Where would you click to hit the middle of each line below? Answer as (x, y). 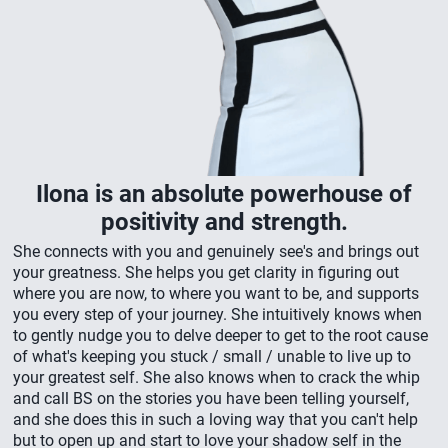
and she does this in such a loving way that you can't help (215, 420)
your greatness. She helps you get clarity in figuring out (206, 273)
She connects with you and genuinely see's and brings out (216, 252)
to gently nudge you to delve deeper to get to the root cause (220, 336)
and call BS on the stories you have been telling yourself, (211, 399)
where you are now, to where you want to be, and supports (216, 294)
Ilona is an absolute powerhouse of (224, 194)
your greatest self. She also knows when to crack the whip (216, 378)
